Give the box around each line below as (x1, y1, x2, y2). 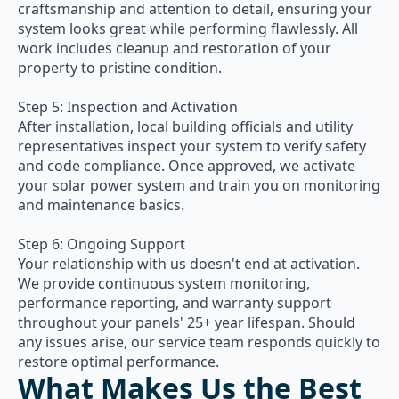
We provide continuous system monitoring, (18, 273, 310, 293)
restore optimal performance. (18, 352, 219, 371)
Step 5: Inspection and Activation (18, 97, 238, 117)
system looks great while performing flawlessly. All (18, 19, 358, 38)
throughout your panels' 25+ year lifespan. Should (18, 313, 355, 332)
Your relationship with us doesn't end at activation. (18, 254, 360, 273)
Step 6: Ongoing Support (18, 234, 185, 254)
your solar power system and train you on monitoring (18, 175, 380, 195)
